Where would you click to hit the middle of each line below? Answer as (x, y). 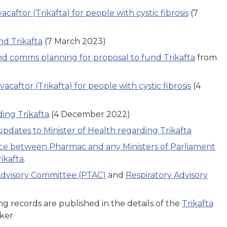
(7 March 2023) (74, 41)
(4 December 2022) (90, 114)
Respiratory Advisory (167, 175)
